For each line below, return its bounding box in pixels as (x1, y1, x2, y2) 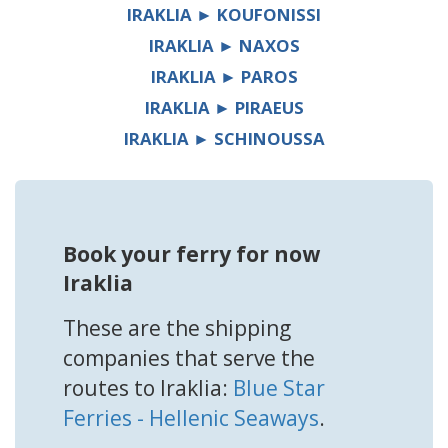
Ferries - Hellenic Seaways (63, 404, 319, 433)
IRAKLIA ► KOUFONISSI (127, 3, 321, 27)
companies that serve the (63, 344, 315, 373)
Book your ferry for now (63, 240, 320, 269)
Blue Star (233, 374, 325, 403)
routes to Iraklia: (63, 374, 233, 403)
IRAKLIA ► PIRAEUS (144, 96, 304, 120)
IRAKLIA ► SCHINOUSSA (123, 127, 325, 151)
